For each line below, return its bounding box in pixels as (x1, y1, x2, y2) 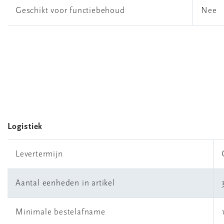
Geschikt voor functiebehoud (15, 6, 125, 15)
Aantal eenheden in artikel (15, 179, 115, 187)
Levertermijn (15, 150, 63, 158)
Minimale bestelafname (15, 208, 105, 216)
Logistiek (7, 122, 43, 131)
